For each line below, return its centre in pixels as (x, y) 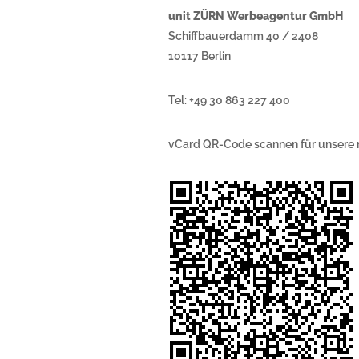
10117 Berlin (200, 56)
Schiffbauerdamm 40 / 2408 (243, 36)
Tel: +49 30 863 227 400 (229, 100)
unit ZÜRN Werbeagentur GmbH (256, 16)
